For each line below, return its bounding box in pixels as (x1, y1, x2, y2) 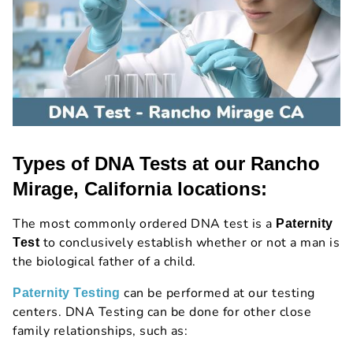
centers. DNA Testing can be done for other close (13, 303, 311, 321)
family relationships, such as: (13, 322, 188, 340)
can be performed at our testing (120, 284, 315, 303)
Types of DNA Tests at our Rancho (13, 153, 320, 175)
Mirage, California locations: (13, 178, 267, 200)
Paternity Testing (13, 286, 121, 300)
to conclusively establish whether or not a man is (39, 234, 340, 252)
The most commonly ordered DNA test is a (13, 215, 276, 233)
